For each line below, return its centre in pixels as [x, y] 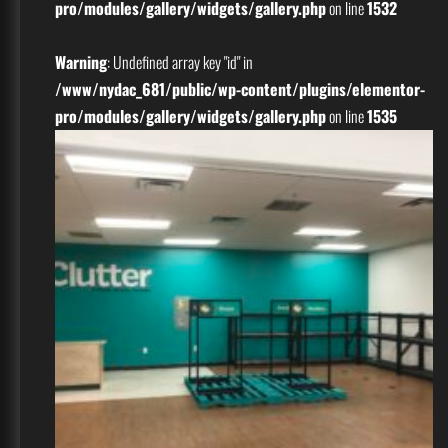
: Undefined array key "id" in [180, 62]
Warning [81, 62]
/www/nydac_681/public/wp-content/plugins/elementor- [240, 89]
